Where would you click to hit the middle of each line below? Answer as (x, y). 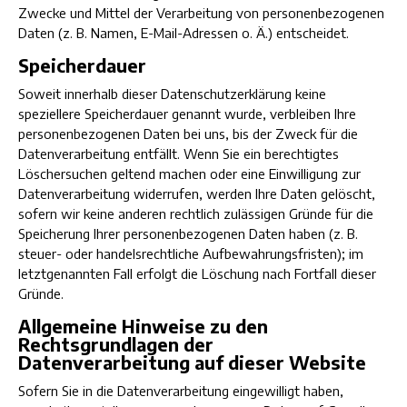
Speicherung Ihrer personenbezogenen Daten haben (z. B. (188, 233)
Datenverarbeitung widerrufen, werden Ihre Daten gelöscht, (197, 194)
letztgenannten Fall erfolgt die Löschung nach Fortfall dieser (197, 273)
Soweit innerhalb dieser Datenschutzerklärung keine (172, 94)
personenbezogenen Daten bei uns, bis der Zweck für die (188, 134)
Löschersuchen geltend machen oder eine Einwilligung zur (189, 174)
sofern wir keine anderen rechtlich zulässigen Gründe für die (196, 213)
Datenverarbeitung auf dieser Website (192, 362)
